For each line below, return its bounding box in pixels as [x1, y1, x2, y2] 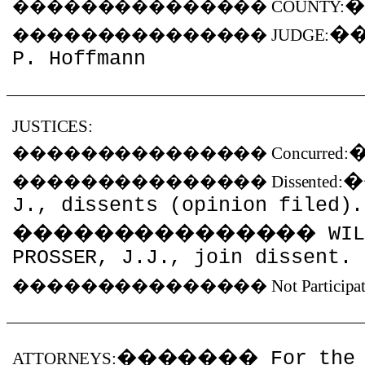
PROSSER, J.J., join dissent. [12, 246, 352, 270]
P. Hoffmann [12, 47, 146, 71]
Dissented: [271, 172, 343, 191]
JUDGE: [271, 25, 330, 45]
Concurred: [271, 143, 349, 163]
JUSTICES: [12, 117, 93, 136]
